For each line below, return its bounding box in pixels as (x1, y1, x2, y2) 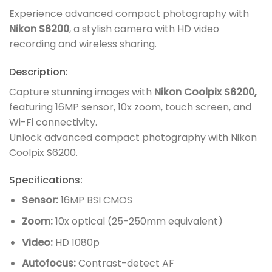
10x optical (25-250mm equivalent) (52, 214, 223, 229)
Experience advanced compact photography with (9, 6, 249, 21)
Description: (9, 64, 68, 79)
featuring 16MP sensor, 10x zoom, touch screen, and (9, 100, 251, 114)
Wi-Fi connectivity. (9, 115, 97, 129)
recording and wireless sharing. (9, 36, 157, 51)
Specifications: (9, 173, 83, 188)
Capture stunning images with (9, 84, 154, 99)
